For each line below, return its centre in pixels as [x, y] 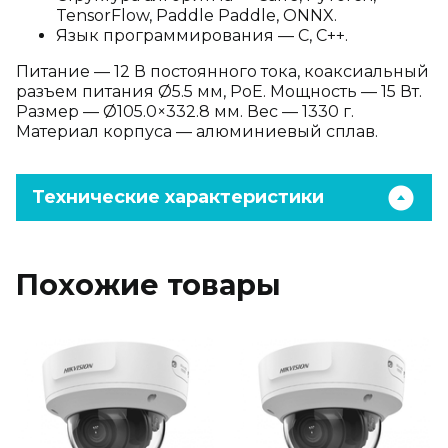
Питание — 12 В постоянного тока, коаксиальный [222, 71]
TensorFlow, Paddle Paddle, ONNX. [196, 15]
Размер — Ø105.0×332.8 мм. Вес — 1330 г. [185, 111]
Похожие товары [148, 284]
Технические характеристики [178, 197]
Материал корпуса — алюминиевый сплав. [197, 131]
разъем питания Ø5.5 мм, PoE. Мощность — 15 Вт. [219, 91]
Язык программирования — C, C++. [202, 35]
